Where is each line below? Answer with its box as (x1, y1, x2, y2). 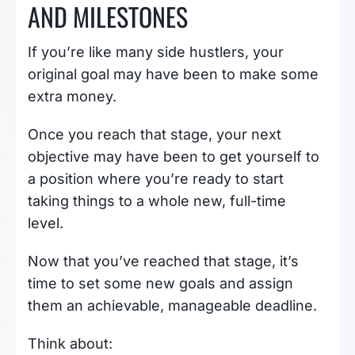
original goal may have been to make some (28, 66, 319, 83)
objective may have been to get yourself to (28, 148, 319, 166)
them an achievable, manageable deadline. (28, 297, 321, 315)
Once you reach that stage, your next (28, 126, 281, 143)
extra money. (28, 88, 120, 105)
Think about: (28, 335, 116, 353)
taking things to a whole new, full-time (28, 193, 286, 210)
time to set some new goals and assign (28, 275, 293, 292)
